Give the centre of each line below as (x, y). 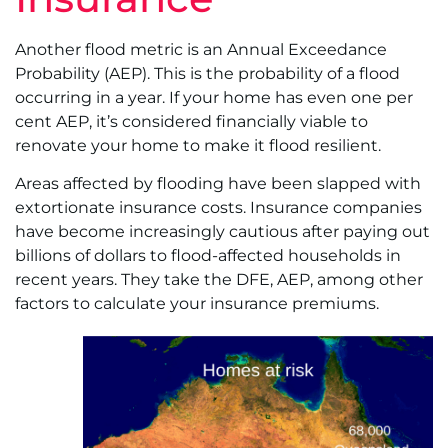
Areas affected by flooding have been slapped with (218, 184)
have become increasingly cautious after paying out (222, 232)
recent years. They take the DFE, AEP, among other (219, 280)
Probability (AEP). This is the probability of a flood (207, 73)
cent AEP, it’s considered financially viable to (191, 121)
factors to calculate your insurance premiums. (197, 304)
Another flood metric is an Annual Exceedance (201, 49)
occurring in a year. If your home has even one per (214, 97)
